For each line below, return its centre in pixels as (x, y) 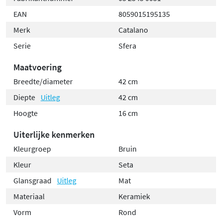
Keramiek (134, 196)
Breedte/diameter (43, 82)
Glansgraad (33, 181)
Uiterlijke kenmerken (54, 135)
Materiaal (29, 196)
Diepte (25, 97)
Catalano (133, 30)
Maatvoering (37, 67)
